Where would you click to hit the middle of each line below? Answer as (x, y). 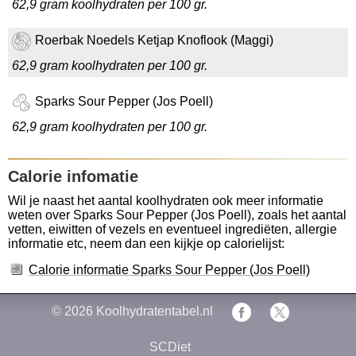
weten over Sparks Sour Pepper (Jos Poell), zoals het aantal (177, 215)
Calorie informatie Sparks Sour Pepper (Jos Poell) (169, 270)
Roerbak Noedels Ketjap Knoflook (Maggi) (154, 41)
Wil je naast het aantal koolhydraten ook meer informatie (166, 201)
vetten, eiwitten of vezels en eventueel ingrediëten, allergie (172, 229)
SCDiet (170, 346)
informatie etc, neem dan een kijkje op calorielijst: (146, 244)
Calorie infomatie (73, 176)
